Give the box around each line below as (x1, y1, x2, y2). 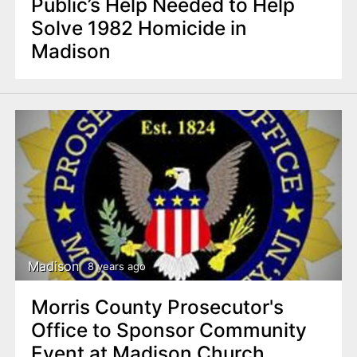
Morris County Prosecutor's (30, 295, 284, 320)
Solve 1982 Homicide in (30, 16, 247, 41)
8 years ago (87, 259, 146, 273)
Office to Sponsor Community (30, 318, 307, 343)
